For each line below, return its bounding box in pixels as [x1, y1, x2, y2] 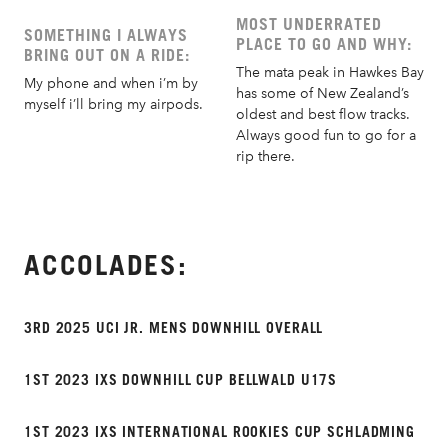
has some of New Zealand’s [236, 84, 409, 102]
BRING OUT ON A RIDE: [24, 44, 190, 65]
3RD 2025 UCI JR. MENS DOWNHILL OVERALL [24, 318, 324, 336]
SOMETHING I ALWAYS [24, 24, 188, 45]
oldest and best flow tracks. [236, 105, 410, 123]
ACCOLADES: [24, 247, 188, 281]
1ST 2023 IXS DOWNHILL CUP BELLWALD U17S [24, 370, 338, 388]
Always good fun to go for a [236, 126, 416, 144]
